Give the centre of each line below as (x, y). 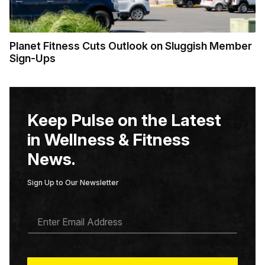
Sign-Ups (33, 58)
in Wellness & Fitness (109, 139)
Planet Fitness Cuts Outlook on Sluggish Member (131, 46)
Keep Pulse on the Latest (124, 120)
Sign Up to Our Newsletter (73, 182)
